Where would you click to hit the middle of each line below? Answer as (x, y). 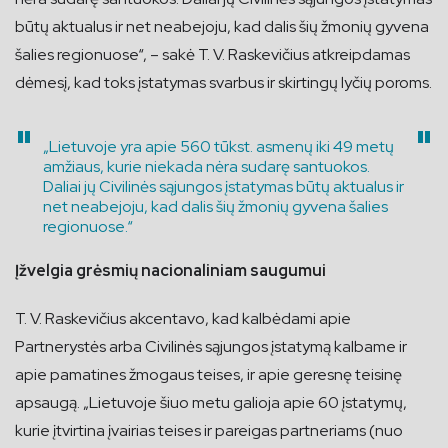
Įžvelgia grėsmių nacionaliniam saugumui (170, 270)
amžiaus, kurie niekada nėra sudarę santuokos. (206, 166)
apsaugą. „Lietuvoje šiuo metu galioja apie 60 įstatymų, (211, 402)
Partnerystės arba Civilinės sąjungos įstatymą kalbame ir (211, 346)
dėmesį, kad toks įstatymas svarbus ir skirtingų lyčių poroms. (223, 82)
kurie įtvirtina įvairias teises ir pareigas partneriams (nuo (209, 430)
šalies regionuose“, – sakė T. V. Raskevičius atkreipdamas (212, 54)
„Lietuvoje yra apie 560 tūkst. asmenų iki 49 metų (218, 146)
